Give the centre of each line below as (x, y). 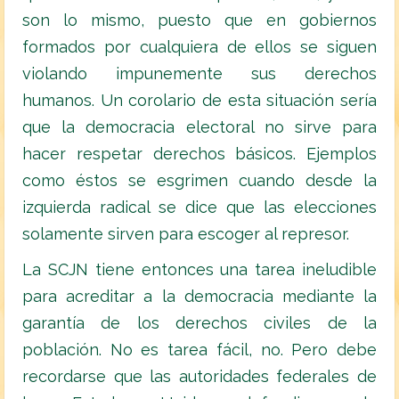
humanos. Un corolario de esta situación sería (199, 101)
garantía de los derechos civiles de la (199, 323)
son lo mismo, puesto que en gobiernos (199, 20)
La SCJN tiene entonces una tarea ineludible (199, 270)
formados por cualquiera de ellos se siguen (199, 47)
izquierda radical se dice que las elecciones (199, 208)
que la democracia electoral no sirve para (199, 127)
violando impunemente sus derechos (199, 74)
